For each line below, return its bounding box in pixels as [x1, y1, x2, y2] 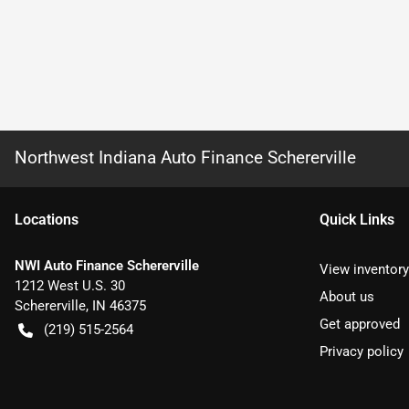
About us [320, 288, 374, 305]
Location [15, 210, 71, 228]
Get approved [320, 315, 400, 332]
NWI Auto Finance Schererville [15, 257, 199, 274]
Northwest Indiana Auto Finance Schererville [15, 146, 356, 168]
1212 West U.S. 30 [15, 277, 125, 294]
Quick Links [320, 210, 394, 228]
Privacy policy [320, 342, 404, 360]
